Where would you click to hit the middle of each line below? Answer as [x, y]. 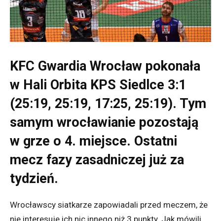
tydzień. [34, 179]
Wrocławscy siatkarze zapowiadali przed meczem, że [109, 205]
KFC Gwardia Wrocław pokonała [105, 66]
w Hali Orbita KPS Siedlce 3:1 [98, 85]
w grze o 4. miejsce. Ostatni [93, 141]
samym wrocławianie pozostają [104, 123]
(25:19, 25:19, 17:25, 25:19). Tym [108, 104]
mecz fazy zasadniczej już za [97, 160]
